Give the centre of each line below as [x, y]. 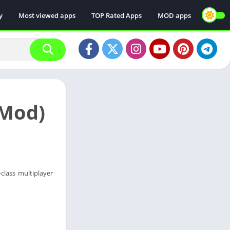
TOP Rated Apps [117, 15]
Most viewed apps [47, 15]
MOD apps [174, 15]
